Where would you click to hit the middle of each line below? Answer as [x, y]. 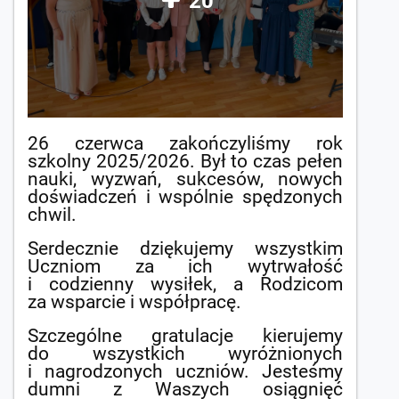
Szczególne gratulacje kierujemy [185, 336]
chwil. [52, 215]
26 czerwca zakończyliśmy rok [185, 144]
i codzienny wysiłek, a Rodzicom [185, 285]
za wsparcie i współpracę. [134, 302]
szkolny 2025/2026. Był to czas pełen [185, 162]
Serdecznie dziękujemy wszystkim [185, 249]
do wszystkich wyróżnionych [185, 354]
